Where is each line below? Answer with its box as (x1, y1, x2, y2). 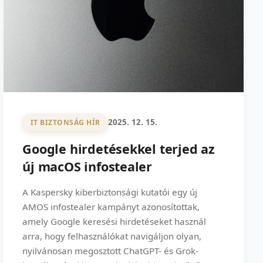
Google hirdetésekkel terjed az (22, 140, 215, 158)
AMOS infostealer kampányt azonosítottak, (22, 201, 200, 213)
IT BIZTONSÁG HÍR (30, 117, 100, 127)
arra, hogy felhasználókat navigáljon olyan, (22, 230, 202, 242)
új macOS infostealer (22, 158, 152, 176)
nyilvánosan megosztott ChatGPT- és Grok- (22, 245, 199, 257)
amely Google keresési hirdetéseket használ (22, 215, 207, 228)
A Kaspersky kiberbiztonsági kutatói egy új (22, 186, 198, 198)
